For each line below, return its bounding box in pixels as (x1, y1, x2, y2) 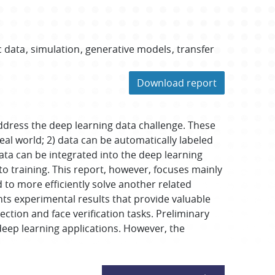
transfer (177, 42, 215, 56)
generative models (85, 42, 172, 56)
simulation (31, 42, 80, 56)
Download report (137, 76, 217, 90)
